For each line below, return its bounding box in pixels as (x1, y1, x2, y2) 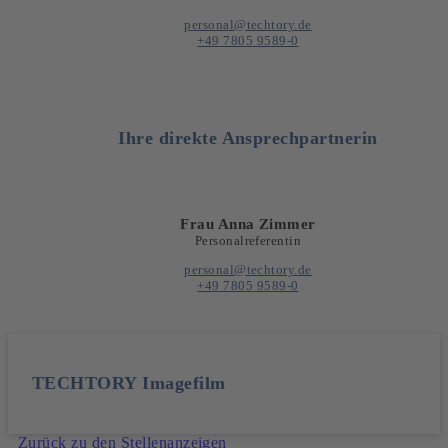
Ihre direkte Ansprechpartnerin (118, 127, 378, 148)
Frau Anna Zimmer (180, 214, 316, 232)
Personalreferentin (194, 232, 302, 248)
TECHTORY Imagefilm (32, 373, 226, 394)
